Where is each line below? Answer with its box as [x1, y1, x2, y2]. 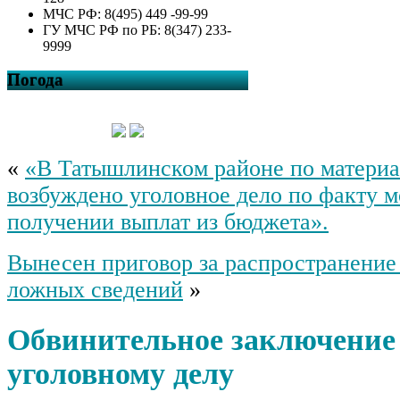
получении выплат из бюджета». [7, 209, 329, 236]
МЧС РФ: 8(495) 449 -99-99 [43, 5, 208, 21]
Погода [7, 71, 63, 90]
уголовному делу [7, 356, 234, 390]
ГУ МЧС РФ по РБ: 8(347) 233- [43, 21, 231, 37]
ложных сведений [7, 277, 183, 304]
